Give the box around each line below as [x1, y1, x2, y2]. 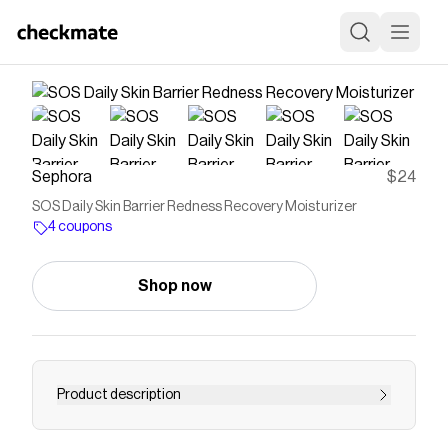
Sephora [32, 169, 92, 185]
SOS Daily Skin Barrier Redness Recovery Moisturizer [32, 200, 357, 214]
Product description [57, 388, 181, 402]
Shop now [137, 278, 212, 294]
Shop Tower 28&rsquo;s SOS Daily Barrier [57, 421, 348, 437]
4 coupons [48, 220, 112, 234]
